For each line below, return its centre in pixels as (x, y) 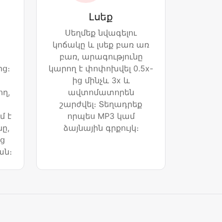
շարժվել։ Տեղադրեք (101, 104)
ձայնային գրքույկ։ (101, 128)
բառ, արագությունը (101, 57)
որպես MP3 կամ (101, 116)
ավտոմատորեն (101, 92)
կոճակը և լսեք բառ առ (101, 45)
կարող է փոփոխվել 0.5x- (101, 69)
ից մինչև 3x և (101, 81)
